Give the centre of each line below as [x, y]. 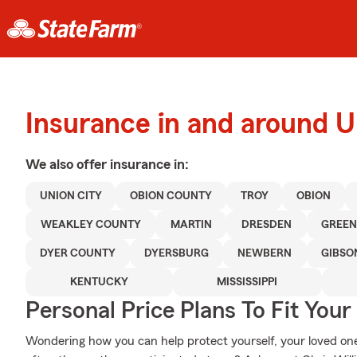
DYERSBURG [177, 253]
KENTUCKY [99, 282]
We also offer [68, 164]
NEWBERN [265, 253]
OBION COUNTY [171, 196]
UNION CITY [71, 196]
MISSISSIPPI [247, 282]
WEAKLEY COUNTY [90, 225]
